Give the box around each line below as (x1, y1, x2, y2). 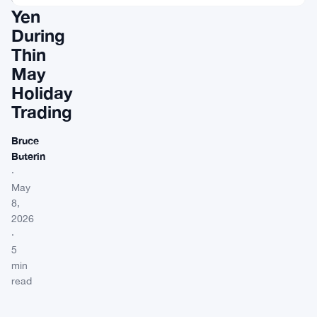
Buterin (11, 150, 45, 162)
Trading (11, 102, 72, 122)
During (11, 25, 65, 45)
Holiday (11, 83, 72, 103)
